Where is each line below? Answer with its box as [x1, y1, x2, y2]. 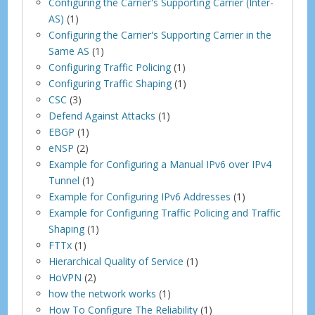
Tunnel [49, 173, 80, 187]
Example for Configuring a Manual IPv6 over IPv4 [49, 157, 272, 171]
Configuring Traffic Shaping [49, 76, 172, 90]
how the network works [49, 286, 157, 300]
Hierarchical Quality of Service [49, 254, 184, 268]
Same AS [49, 44, 90, 58]
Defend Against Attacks [49, 108, 156, 122]
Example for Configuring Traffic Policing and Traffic [49, 205, 281, 219]
